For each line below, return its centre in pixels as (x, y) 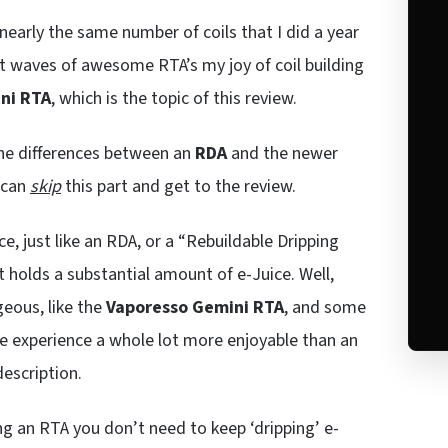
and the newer (282, 153)
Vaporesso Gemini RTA (195, 307)
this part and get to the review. (178, 186)
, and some (325, 307)
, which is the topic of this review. (174, 98)
